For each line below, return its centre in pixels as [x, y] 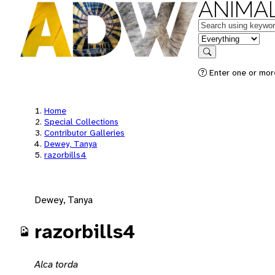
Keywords [219, 24]
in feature [218, 38]
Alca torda [56, 264]
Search [219, 60]
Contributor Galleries [84, 133]
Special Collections [81, 122]
